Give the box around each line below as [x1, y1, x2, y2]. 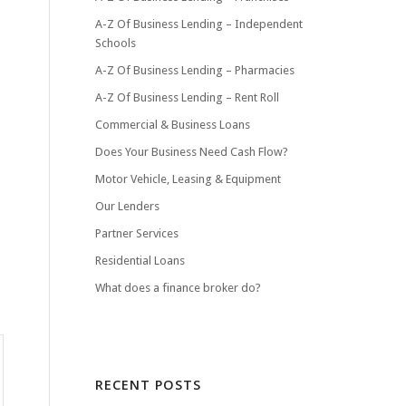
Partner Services [95, 227, 179, 240]
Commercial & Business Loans [95, 118, 251, 131]
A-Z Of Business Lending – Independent [95, 17, 304, 31]
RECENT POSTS [95, 376, 202, 393]
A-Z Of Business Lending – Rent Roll [95, 91, 280, 104]
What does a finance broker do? [95, 281, 262, 295]
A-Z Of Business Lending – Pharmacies [95, 63, 295, 77]
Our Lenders [95, 199, 160, 213]
